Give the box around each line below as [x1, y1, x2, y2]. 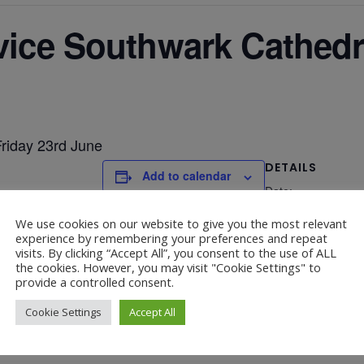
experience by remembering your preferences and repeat [15, 229, 327, 246]
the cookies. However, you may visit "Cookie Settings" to [15, 258, 321, 275]
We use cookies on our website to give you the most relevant [15, 214, 347, 232]
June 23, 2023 [265, 204, 339, 221]
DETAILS [265, 159, 317, 176]
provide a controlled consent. [15, 273, 174, 290]
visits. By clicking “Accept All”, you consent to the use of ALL [15, 244, 336, 261]
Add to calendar [142, 167, 231, 184]
